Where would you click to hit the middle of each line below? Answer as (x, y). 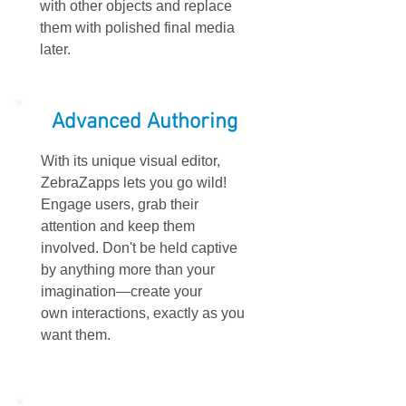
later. (55, 49)
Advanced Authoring (145, 122)
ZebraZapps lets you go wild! (134, 183)
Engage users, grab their (120, 204)
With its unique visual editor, (130, 161)
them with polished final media (137, 28)
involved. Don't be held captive (139, 248)
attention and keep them (118, 226)
